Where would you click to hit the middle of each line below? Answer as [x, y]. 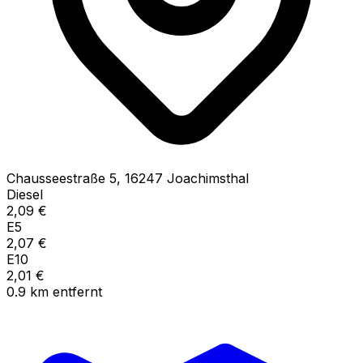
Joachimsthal [208, 178]
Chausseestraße [56, 178]
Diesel [25, 194]
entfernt [77, 291]
